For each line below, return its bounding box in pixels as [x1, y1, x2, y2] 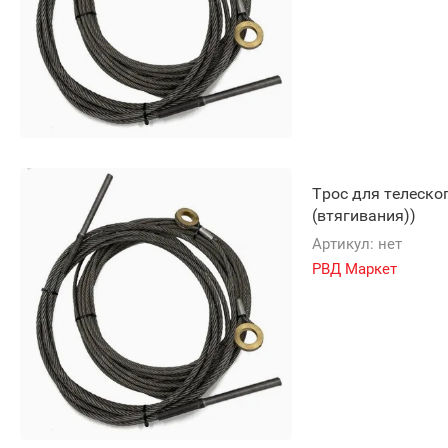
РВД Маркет [312, 260, 397, 278]
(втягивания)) [312, 206, 416, 225]
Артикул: [312, 235, 374, 253]
